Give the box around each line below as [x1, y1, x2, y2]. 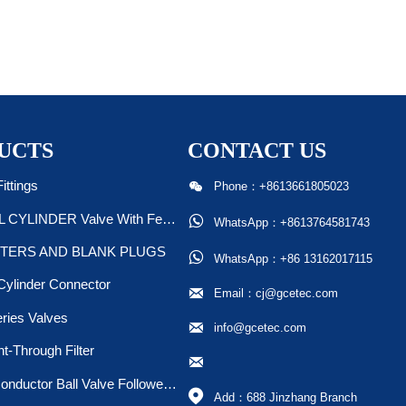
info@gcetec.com [213, 321, 306, 335]
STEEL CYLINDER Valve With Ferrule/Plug [162, 210, 176, 227]
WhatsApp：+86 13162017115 [213, 251, 372, 266]
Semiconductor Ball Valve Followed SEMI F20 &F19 [163, 375, 177, 391]
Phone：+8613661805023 [213, 179, 349, 194]
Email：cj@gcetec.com [213, 285, 338, 300]
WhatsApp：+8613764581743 [213, 215, 370, 229]
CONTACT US [188, 140, 327, 164]
